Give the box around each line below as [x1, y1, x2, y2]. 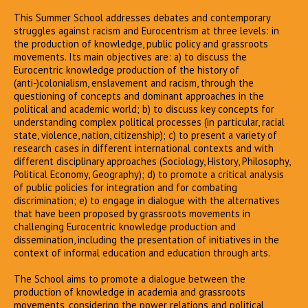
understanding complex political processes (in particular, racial [14, 115, 285, 129]
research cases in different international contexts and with [14, 142, 274, 155]
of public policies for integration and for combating [14, 181, 237, 194]
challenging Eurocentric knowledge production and [14, 220, 236, 233]
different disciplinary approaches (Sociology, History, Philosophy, [14, 155, 290, 168]
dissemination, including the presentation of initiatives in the [14, 233, 279, 246]
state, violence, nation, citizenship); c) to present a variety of [14, 129, 277, 142]
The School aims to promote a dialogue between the [14, 272, 245, 285]
